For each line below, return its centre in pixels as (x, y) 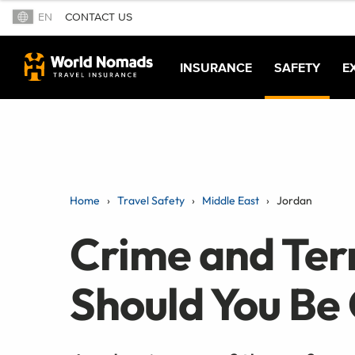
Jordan (294, 200)
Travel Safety (151, 200)
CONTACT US (98, 17)
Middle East (231, 200)
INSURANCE (216, 67)
